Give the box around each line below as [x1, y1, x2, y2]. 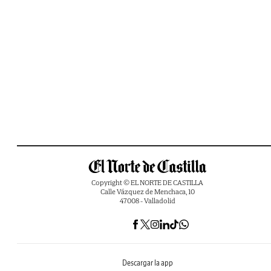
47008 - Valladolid [119, 196, 175, 206]
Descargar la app [122, 258, 173, 268]
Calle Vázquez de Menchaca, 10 [100, 187, 195, 197]
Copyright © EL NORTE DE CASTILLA [91, 178, 204, 188]
